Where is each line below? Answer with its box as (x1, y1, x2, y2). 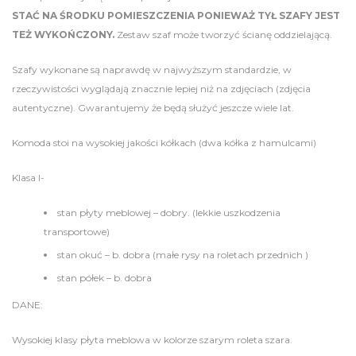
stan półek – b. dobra (57, 272, 152, 284)
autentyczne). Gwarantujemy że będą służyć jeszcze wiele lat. (12, 102, 294, 114)
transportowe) (44, 226, 110, 238)
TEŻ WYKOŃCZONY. (12, 29, 117, 41)
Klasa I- (12, 172, 44, 184)
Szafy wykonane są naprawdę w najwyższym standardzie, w (12, 64, 292, 75)
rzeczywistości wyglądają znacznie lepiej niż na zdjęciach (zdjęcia (12, 83, 311, 95)
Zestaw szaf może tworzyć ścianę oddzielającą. (117, 29, 332, 41)
